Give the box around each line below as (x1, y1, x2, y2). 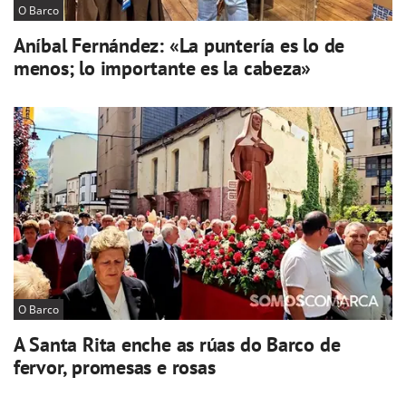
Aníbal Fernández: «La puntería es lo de (13, 33, 345, 59)
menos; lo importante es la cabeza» (13, 55, 312, 82)
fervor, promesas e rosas (13, 353, 216, 380)
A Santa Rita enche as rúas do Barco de (13, 331, 341, 357)
